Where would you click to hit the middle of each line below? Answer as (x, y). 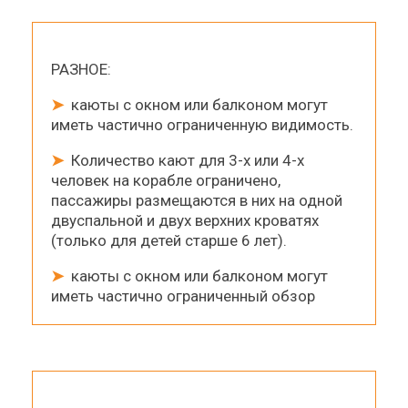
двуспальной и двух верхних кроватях (185, 220)
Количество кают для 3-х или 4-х (186, 160)
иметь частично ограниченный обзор (183, 296)
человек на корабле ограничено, (166, 180)
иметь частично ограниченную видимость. (202, 124)
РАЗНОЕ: (81, 69)
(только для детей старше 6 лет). (169, 240)
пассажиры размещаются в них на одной (197, 200)
